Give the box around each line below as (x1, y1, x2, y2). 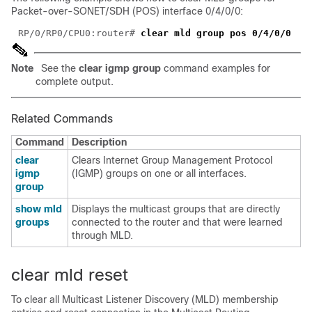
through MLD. (72, 229, 133, 241)
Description (72, 136, 127, 148)
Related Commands (11, 112, 113, 125)
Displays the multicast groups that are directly (72, 203, 280, 214)
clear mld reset (11, 265, 128, 284)
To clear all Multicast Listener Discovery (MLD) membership (11, 293, 279, 305)
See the (41, 62, 79, 74)
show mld (15, 203, 62, 214)
